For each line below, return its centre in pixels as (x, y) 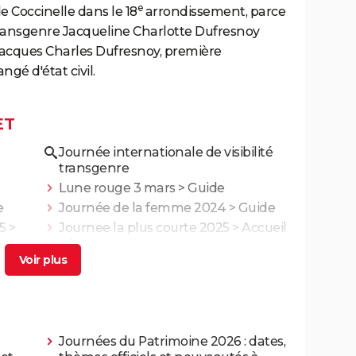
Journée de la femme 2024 (142, 207)
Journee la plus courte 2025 (144, 227)
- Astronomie (99, 243)
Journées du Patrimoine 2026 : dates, (172, 341)
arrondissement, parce (214, 11)
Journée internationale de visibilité (166, 152)
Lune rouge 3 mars (117, 188)
